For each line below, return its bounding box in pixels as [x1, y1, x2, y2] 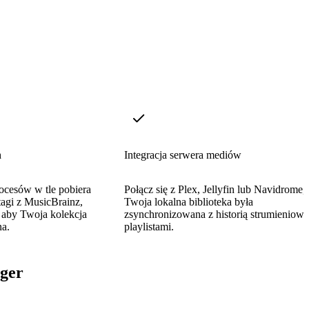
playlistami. [124, 220, 174, 232]
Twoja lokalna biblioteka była [124, 195, 253, 208]
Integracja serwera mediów [124, 148, 241, 161]
